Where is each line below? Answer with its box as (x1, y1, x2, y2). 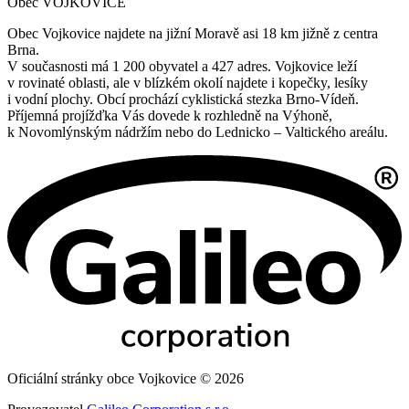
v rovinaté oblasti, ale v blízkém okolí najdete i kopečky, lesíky (7, 75, 368, 91)
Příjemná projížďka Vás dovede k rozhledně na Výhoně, (7, 108, 332, 124)
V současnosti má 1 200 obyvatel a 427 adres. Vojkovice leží (7, 58, 357, 75)
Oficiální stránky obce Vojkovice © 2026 (7, 371, 244, 387)
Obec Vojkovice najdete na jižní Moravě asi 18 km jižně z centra (7, 26, 378, 42)
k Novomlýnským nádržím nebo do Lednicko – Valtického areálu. (7, 124, 388, 141)
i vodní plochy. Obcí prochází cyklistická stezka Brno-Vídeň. (7, 91, 359, 108)
